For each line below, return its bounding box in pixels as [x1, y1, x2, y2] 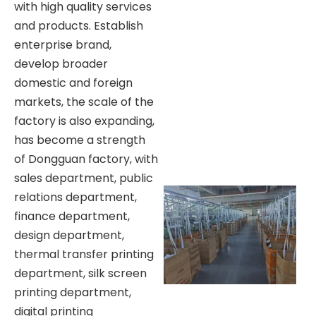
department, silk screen [14, 265, 147, 281]
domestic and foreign [14, 74, 133, 91]
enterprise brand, [14, 36, 111, 53]
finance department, [14, 207, 130, 224]
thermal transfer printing [14, 245, 154, 262]
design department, [14, 226, 124, 243]
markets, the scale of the [14, 93, 154, 110]
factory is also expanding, [14, 112, 154, 129]
